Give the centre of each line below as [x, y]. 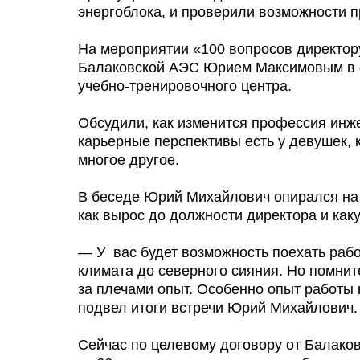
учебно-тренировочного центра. [187, 86]
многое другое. [131, 160]
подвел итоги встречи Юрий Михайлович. [218, 308]
